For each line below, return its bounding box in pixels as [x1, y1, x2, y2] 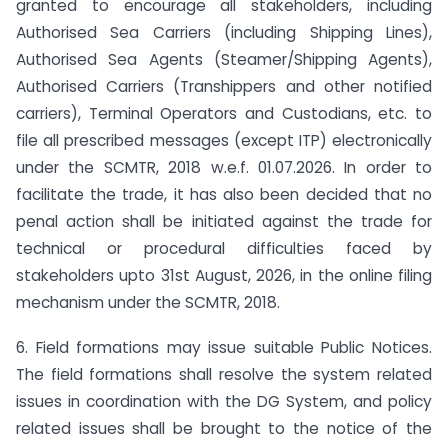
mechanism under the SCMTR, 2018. [16, 291, 280, 313]
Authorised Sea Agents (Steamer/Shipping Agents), [16, 48, 432, 70]
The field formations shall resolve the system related [16, 363, 432, 385]
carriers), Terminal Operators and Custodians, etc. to [16, 102, 432, 124]
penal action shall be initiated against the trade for [16, 210, 432, 232]
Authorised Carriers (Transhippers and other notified [16, 75, 432, 97]
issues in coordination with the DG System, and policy [16, 390, 432, 412]
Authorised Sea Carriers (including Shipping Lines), [16, 21, 432, 43]
